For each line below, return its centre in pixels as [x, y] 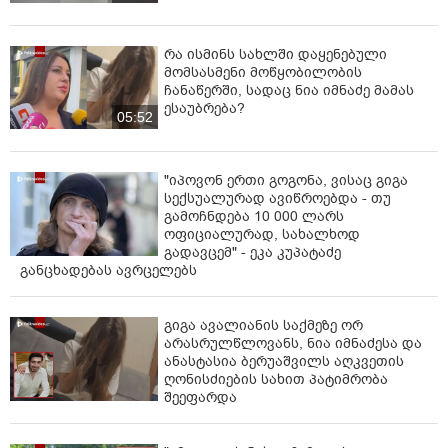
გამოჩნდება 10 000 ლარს [254, 217]
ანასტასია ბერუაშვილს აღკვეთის [284, 362]
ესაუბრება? [204, 108]
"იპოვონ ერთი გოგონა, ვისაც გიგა [286, 181]
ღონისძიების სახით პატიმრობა [276, 380]
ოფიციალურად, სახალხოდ [262, 235]
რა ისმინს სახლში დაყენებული [275, 54]
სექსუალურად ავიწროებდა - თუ [277, 199]
